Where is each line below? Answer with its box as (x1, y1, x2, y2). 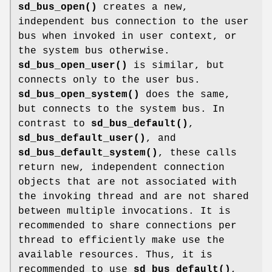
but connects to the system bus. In (18, 103, 225, 115)
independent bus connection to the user (18, 16, 249, 27)
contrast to (18, 118, 91, 129)
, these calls (158, 147, 237, 158)
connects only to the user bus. (18, 74, 200, 86)
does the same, (140, 89, 231, 100)
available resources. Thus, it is (18, 249, 212, 260)
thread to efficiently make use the (18, 234, 225, 246)
